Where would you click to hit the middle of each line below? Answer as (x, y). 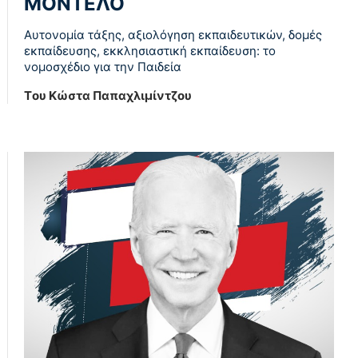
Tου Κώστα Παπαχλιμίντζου (108, 95)
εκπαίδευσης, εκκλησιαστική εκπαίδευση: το (150, 50)
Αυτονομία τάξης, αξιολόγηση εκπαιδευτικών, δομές (173, 34)
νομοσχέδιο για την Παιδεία (103, 66)
